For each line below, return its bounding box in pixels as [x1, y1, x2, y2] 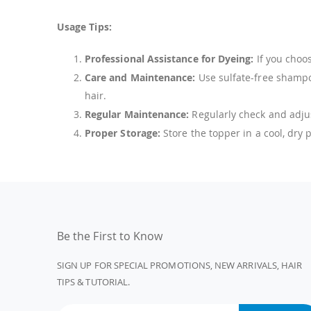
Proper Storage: [85, 126, 161, 140]
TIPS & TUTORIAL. [57, 275, 131, 288]
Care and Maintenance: [85, 70, 196, 84]
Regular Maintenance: [85, 107, 190, 121]
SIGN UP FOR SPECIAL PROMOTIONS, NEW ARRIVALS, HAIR [57, 258, 303, 271]
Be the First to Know [57, 228, 163, 244]
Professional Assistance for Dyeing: [85, 52, 254, 66]
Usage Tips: [57, 20, 112, 34]
